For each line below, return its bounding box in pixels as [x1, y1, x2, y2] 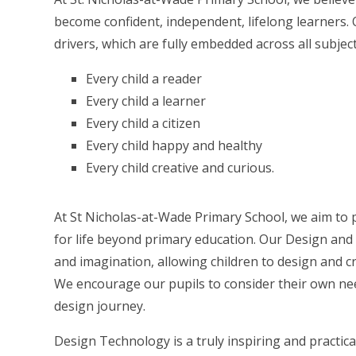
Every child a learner [86, 92, 210, 110]
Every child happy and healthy [86, 137, 266, 155]
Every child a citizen [86, 114, 204, 133]
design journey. [54, 297, 146, 315]
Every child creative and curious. [86, 159, 275, 177]
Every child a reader [86, 70, 203, 88]
